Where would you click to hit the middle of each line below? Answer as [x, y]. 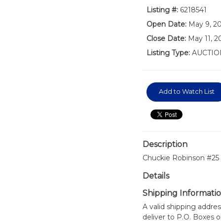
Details [156, 176]
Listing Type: [168, 53]
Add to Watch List [186, 91]
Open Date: [166, 24]
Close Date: [166, 38]
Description [165, 144]
